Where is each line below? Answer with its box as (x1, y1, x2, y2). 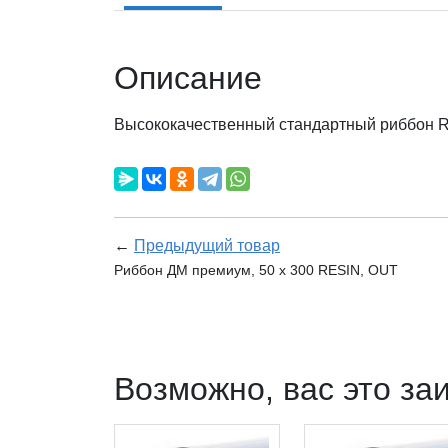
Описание (114, 60, 262, 97)
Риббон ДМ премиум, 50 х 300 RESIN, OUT (114, 262, 398, 279)
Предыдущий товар (134, 237, 280, 255)
